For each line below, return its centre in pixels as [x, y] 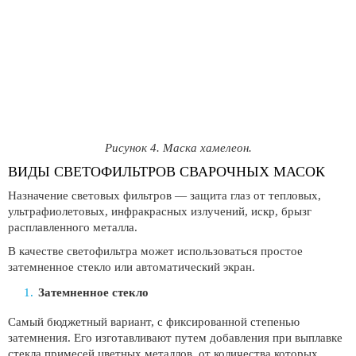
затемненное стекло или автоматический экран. [132, 267]
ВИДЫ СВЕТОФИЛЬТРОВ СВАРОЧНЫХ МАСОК [166, 172]
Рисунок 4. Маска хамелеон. [178, 148]
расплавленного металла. [73, 227]
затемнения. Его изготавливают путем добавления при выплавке [175, 338]
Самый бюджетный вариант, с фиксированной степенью [154, 322]
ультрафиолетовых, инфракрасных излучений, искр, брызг [160, 211]
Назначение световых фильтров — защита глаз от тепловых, [164, 195]
